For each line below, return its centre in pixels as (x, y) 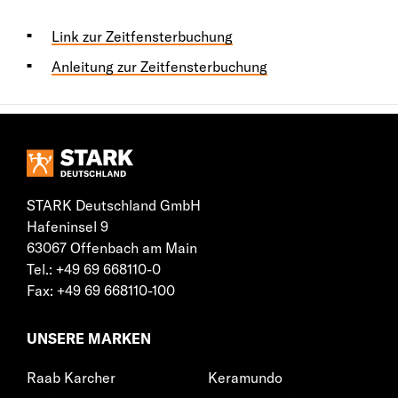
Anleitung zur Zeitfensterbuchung (159, 67)
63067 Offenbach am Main (112, 248)
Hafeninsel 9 (68, 227)
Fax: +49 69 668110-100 (101, 291)
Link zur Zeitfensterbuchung (142, 37)
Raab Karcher (71, 378)
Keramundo (245, 378)
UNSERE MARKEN (89, 339)
